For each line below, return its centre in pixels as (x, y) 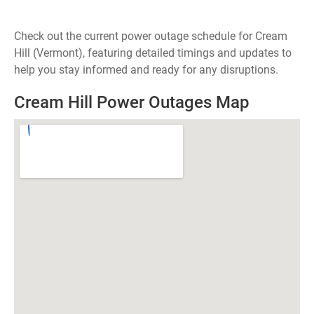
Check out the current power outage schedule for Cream (151, 36)
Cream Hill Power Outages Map (132, 102)
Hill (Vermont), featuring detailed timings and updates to (153, 53)
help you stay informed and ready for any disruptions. (146, 70)
